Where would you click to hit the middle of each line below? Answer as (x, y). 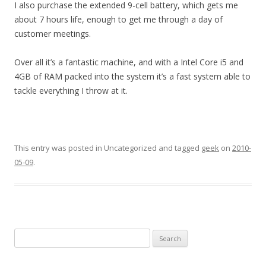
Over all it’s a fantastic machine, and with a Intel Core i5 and (129, 62)
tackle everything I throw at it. (71, 91)
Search (26, 235)
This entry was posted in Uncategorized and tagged (108, 148)
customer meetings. (53, 34)
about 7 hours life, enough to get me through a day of (118, 19)
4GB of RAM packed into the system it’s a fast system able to (132, 76)
